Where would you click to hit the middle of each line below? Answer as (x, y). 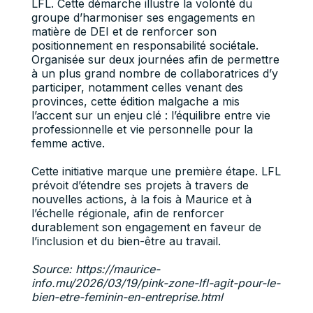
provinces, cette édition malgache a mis (135, 101)
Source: (53, 269)
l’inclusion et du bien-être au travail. (126, 241)
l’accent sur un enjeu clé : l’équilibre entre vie (151, 115)
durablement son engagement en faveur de (146, 227)
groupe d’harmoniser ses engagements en (143, 17)
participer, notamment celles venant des (137, 87)
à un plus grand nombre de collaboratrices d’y (154, 73)
